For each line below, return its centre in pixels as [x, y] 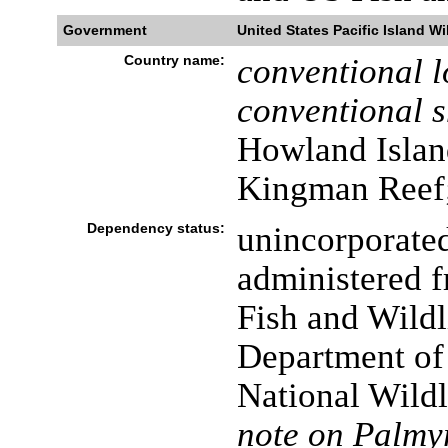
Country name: [174, 60]
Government [104, 30]
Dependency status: [155, 228]
